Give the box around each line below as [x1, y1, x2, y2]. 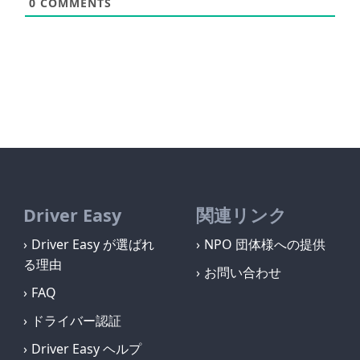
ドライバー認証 [31, 311, 121, 329]
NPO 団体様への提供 [203, 235, 325, 253]
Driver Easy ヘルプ [31, 339, 141, 358]
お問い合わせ [203, 263, 281, 281]
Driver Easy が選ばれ [31, 235, 154, 253]
